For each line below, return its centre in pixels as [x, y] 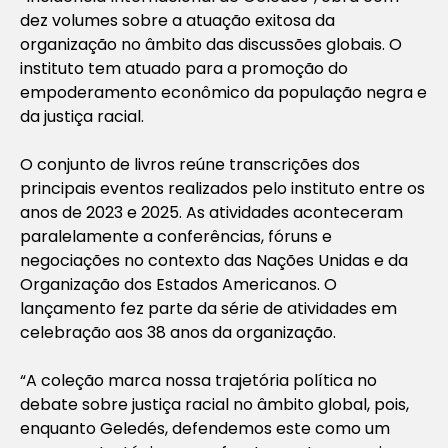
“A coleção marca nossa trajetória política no [198, 380]
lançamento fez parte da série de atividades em [208, 308]
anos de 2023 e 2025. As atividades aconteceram [211, 212]
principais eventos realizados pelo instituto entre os [222, 188]
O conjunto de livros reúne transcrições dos [190, 164]
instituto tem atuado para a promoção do [184, 68]
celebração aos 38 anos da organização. [180, 332]
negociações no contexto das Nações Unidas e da [214, 260]
